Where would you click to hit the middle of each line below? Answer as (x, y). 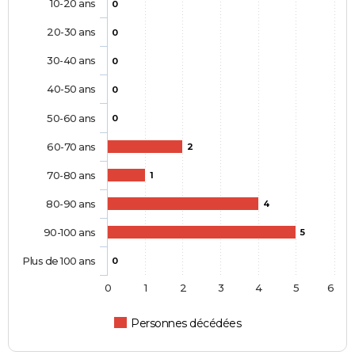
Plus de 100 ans (59, 260)
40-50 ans (71, 88)
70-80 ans (71, 175)
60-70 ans (71, 146)
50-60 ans (71, 118)
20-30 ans (71, 31)
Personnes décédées (186, 323)
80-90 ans (71, 203)
